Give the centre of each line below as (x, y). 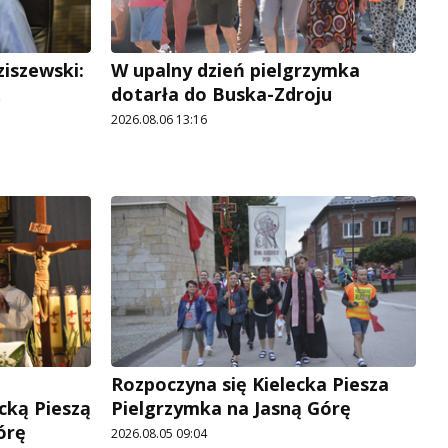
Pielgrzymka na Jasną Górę (231, 408)
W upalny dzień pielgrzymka (235, 69)
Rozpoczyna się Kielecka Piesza (250, 384)
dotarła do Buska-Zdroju (221, 93)
